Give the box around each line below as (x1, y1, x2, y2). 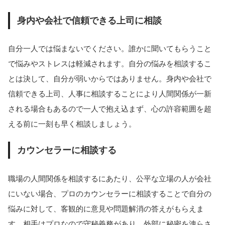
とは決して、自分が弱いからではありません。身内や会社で (8, 74, 211, 83)
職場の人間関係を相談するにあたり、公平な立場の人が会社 (8, 174, 211, 183)
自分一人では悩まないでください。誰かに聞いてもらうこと (8, 44, 211, 53)
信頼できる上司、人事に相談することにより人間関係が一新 (8, 89, 211, 98)
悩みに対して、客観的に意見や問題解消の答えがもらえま (8, 204, 204, 213)
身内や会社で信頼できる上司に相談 (17, 15, 162, 26)
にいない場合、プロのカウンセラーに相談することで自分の (8, 189, 211, 198)
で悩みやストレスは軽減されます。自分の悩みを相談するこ (8, 59, 211, 68)
